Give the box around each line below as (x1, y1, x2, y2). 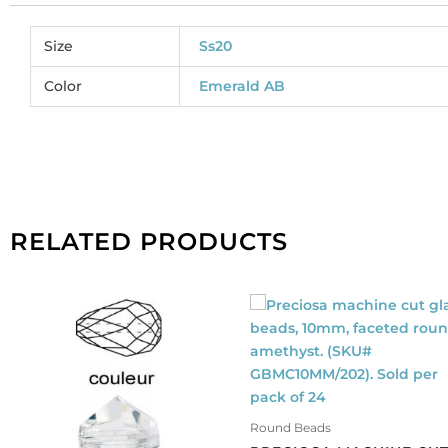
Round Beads (250, 420, 331, 436)
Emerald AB (198, 77, 285, 96)
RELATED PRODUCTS (10, 225, 288, 256)
